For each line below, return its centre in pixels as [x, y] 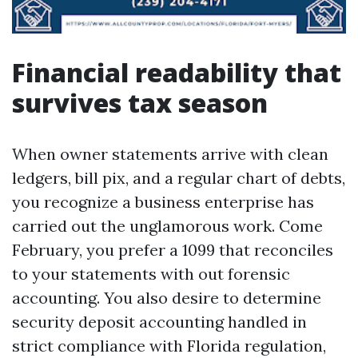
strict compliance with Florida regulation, [169, 346]
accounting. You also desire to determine [167, 298]
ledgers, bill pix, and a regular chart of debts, [179, 178]
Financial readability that [177, 72]
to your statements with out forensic [151, 274]
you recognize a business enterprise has [163, 202]
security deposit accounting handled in [159, 322]
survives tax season [140, 103]
